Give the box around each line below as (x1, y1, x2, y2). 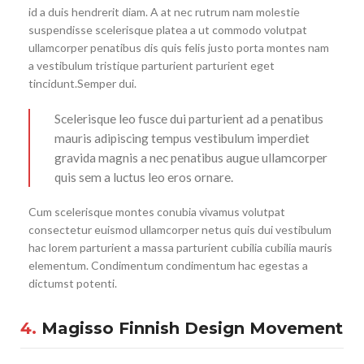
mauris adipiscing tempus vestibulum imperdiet (54, 130, 310, 145)
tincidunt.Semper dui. (28, 76, 136, 90)
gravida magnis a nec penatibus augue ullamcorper (54, 149, 327, 165)
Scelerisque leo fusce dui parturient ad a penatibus (54, 110, 323, 126)
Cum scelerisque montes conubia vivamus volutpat (28, 204, 285, 219)
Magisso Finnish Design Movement (37, 318, 343, 338)
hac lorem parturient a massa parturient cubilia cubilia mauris (28, 240, 332, 254)
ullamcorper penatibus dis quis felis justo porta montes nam (28, 40, 329, 54)
